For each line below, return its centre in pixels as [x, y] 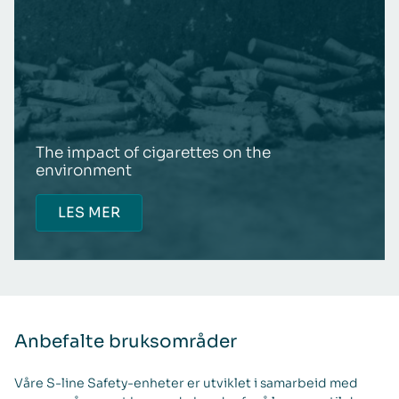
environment [84, 170]
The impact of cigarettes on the [153, 152]
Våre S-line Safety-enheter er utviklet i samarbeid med [186, 383]
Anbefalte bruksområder [126, 341]
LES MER [89, 212]
